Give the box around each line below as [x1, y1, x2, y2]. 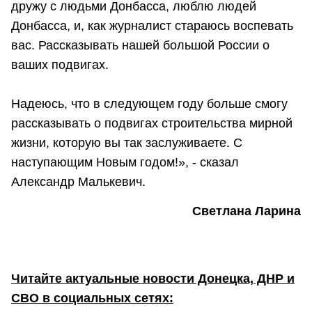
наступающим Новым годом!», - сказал [11, 155, 239, 170]
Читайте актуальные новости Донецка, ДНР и [11, 271, 295, 286]
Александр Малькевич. [11, 175, 146, 189]
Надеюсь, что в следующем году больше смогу [11, 97, 288, 111]
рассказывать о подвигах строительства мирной [11, 116, 292, 131]
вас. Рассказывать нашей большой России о [11, 38, 270, 53]
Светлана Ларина [192, 203, 301, 218]
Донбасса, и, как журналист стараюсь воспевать [11, 19, 293, 33]
